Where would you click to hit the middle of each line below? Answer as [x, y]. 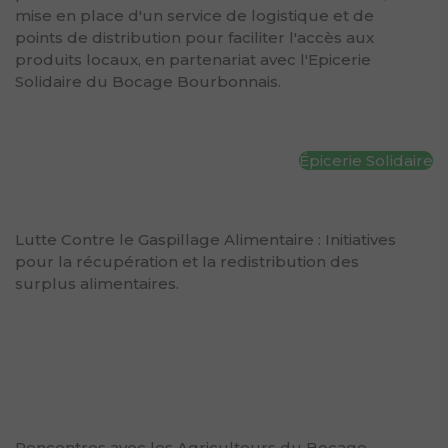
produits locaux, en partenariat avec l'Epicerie [193, 59]
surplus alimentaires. [97, 283]
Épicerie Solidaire [366, 160]
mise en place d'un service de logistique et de [194, 15]
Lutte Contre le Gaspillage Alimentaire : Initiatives [205, 239]
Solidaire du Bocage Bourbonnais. [148, 81]
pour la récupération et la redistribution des [187, 261]
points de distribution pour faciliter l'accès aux [194, 37]
